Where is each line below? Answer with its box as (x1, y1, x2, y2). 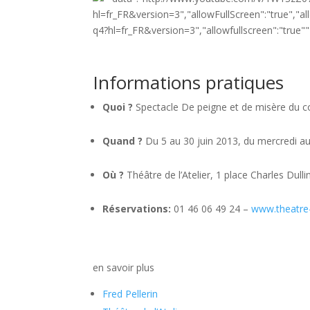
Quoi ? (102, 100, 136, 113)
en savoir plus (93, 260, 155, 274)
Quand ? (102, 134, 143, 147)
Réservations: (102, 201, 174, 215)
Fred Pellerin (102, 286, 158, 300)
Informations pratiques (93, 69, 284, 95)
